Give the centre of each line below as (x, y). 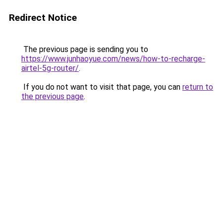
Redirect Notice (43, 18)
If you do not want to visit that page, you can (102, 87)
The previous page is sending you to (85, 49)
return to (198, 87)
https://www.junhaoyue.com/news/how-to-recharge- (113, 59)
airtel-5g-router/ (50, 68)
